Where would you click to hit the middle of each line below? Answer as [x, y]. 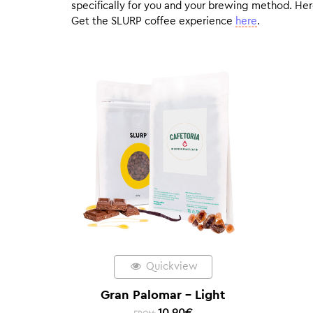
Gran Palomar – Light [163, 294]
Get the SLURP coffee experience [153, 21]
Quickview [170, 266]
